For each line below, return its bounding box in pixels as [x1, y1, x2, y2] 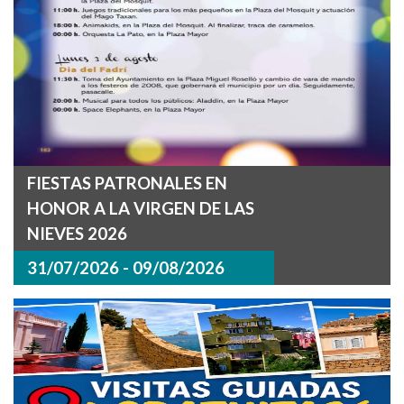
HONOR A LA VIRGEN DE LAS [27, 198, 254, 218]
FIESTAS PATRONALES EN [27, 173, 227, 193]
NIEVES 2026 [27, 224, 127, 243]
